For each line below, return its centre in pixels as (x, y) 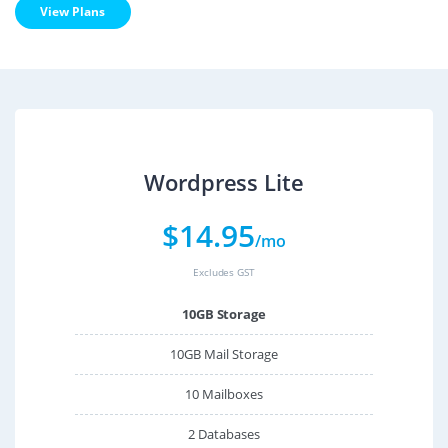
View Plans (73, 11)
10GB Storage (224, 313)
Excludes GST (224, 271)
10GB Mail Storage (224, 353)
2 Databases (224, 433)
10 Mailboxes (224, 393)
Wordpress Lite (224, 182)
